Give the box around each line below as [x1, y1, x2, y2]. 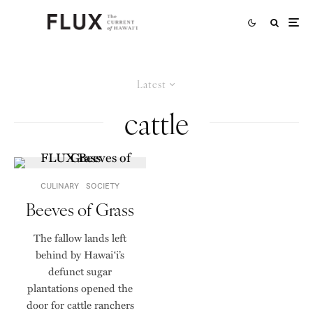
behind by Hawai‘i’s [36, 247, 124, 263]
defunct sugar [48, 263, 112, 279]
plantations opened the [27, 280, 133, 296]
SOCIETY [86, 180, 119, 191]
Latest [136, 77, 166, 92]
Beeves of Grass [26, 197, 134, 221]
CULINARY [41, 180, 79, 191]
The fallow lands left [34, 230, 126, 246]
